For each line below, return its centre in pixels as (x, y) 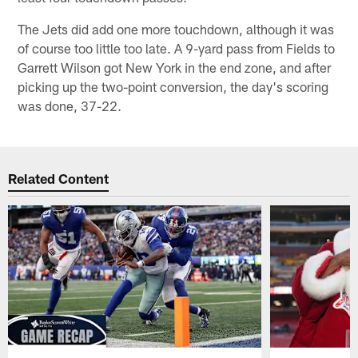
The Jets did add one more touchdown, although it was (176, 28)
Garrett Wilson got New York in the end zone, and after (175, 67)
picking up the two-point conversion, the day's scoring (173, 86)
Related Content (59, 179)
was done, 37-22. (70, 105)
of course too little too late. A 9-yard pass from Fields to (177, 48)
